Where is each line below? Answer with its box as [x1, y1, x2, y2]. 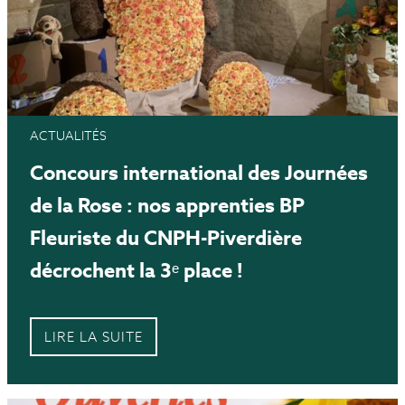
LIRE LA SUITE [44, 328, 143, 346]
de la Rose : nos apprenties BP [30, 193, 305, 219]
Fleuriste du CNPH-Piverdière [30, 225, 302, 251]
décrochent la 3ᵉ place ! [30, 258, 242, 284]
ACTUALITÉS [30, 127, 107, 145]
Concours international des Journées [30, 160, 368, 186]
